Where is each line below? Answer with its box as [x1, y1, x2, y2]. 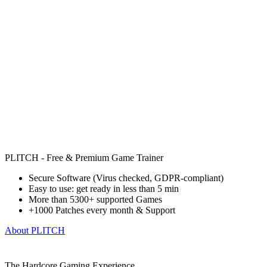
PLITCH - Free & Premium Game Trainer [5, 152, 163, 163]
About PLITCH [5, 225, 65, 235]
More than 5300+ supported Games [29, 194, 162, 204]
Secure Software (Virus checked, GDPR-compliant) [29, 172, 223, 183]
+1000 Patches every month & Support [29, 204, 175, 215]
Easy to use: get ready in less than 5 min [29, 183, 179, 194]
